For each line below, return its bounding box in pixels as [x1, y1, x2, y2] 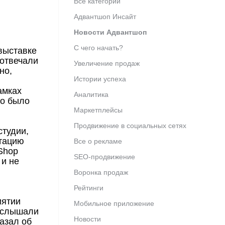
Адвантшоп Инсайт [74, 13, 136, 21]
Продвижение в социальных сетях [74, 122, 186, 130]
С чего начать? [74, 44, 123, 52]
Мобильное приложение [74, 199, 154, 208]
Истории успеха [74, 75, 126, 83]
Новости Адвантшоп [74, 28, 147, 37]
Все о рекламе [74, 137, 122, 146]
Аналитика [74, 90, 108, 99]
